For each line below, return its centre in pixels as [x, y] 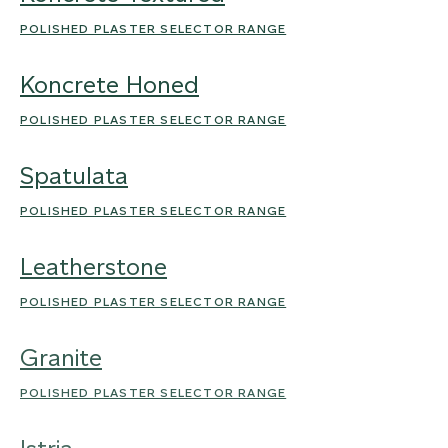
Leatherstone [93, 266]
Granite [61, 357]
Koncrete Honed [109, 84]
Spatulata [74, 175]
